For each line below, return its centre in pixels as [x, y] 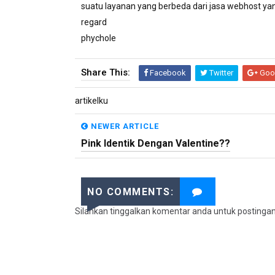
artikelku [91, 101]
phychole [99, 38]
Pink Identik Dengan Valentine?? [156, 143]
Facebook [167, 73]
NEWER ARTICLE [124, 126]
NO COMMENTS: [130, 192]
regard [94, 22]
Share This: [106, 72]
